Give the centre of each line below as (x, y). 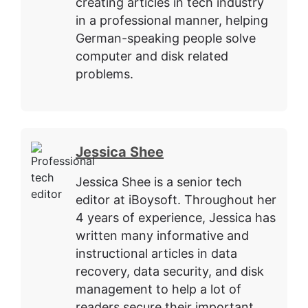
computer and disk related (152, 56)
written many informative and (162, 236)
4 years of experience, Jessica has (176, 218)
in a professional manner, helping (172, 21)
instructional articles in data (156, 254)
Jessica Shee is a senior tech (159, 182)
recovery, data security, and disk (170, 272)
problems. (104, 74)
